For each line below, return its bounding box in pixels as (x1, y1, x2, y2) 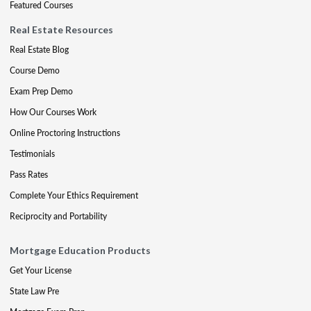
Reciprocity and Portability (10, 210, 107, 222)
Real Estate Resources (10, 24, 113, 35)
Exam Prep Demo (10, 85, 73, 97)
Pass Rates (10, 169, 48, 180)
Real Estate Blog (10, 44, 69, 56)
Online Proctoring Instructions (10, 127, 120, 139)
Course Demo (10, 65, 60, 76)
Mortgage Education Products (10, 244, 151, 256)
